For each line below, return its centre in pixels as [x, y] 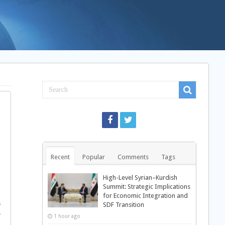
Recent [60, 157]
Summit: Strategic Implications [146, 187]
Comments [133, 157]
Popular [93, 157]
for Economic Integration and [145, 196]
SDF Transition [123, 205]
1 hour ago [67, 216]
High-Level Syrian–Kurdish [140, 178]
